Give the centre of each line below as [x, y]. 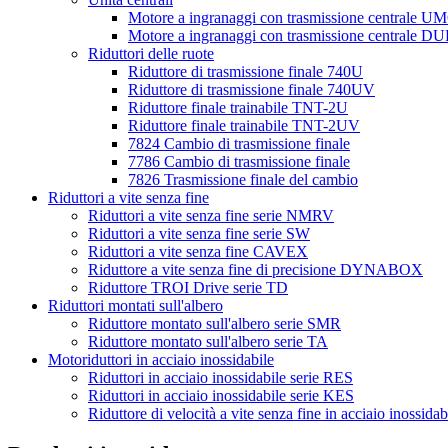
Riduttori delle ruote [151, 53]
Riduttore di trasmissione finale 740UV [251, 89]
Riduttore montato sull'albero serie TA [208, 341]
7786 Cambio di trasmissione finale [239, 161]
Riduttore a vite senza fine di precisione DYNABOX [255, 269]
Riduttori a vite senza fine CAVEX [198, 251]
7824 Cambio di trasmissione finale [239, 143]
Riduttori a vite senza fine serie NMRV [211, 215]
